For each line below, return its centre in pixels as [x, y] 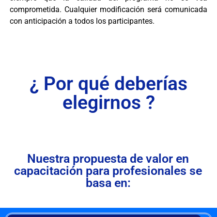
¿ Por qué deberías [108, 84]
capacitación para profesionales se [108, 171]
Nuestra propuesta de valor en [108, 159]
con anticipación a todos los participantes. [82, 21]
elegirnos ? [108, 103]
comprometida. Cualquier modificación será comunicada [108, 9]
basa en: [108, 183]
